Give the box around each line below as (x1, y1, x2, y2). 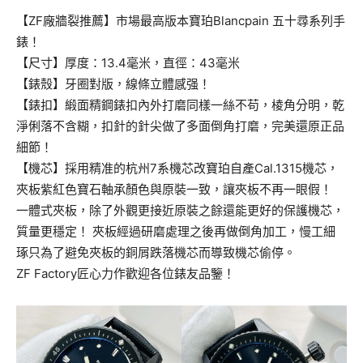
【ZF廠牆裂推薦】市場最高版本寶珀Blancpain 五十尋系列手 (16, 13, 345, 29)
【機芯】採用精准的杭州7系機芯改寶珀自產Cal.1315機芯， (16, 160, 339, 177)
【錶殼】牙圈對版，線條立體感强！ (16, 76, 211, 92)
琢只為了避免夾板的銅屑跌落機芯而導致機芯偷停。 (16, 245, 296, 261)
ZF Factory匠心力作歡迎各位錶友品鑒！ (16, 266, 235, 282)
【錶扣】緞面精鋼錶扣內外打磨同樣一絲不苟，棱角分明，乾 (16, 97, 344, 113)
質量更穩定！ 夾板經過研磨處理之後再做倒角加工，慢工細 (16, 224, 335, 240)
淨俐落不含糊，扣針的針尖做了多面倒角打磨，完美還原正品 (16, 118, 344, 135)
